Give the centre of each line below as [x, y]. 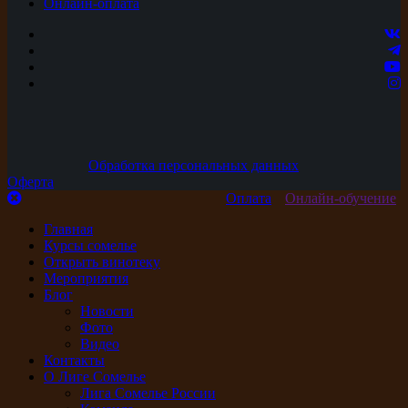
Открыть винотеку [102, 261]
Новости [107, 311]
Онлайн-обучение [341, 198]
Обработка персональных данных [194, 165]
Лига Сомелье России [148, 393]
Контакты [74, 360]
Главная [68, 229]
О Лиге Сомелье [95, 376]
